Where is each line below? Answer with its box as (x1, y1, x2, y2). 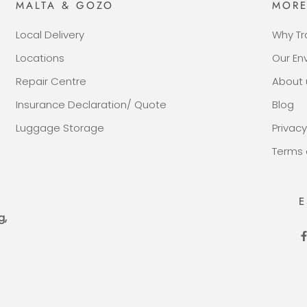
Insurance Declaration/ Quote (15, 97, 167, 112)
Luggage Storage (15, 120, 104, 135)
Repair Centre (15, 73, 86, 88)
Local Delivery (15, 27, 84, 42)
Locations (15, 50, 64, 65)
